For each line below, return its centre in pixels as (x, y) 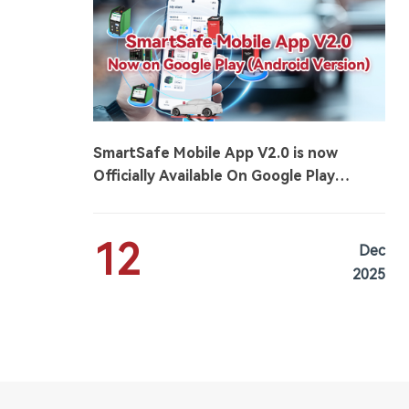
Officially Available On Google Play (214, 176)
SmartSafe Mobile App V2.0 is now (215, 153)
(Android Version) (156, 199)
